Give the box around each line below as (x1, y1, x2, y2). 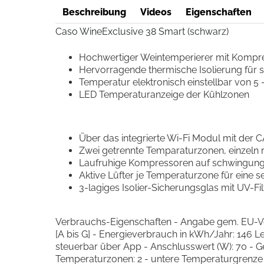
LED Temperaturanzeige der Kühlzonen (78, 89, 249, 100)
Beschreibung (62, 6, 126, 18)
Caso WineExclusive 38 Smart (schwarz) (55, 26, 229, 37)
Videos (140, 6, 171, 18)
